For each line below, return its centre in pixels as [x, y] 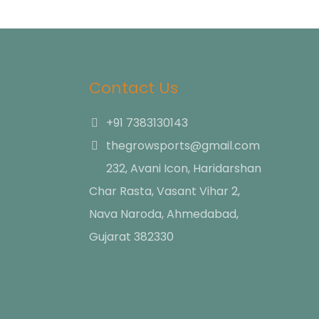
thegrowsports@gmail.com [183, 145]
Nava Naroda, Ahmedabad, [163, 214]
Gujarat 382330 [131, 236]
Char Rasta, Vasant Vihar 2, [164, 191]
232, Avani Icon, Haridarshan [183, 168]
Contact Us [133, 88]
